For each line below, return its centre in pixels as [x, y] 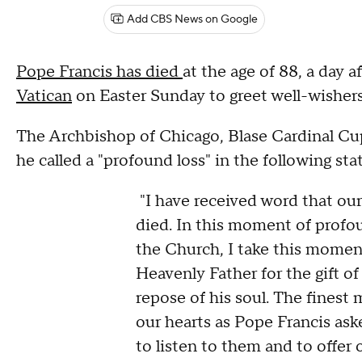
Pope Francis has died [99, 72]
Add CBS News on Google [192, 19]
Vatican [44, 96]
